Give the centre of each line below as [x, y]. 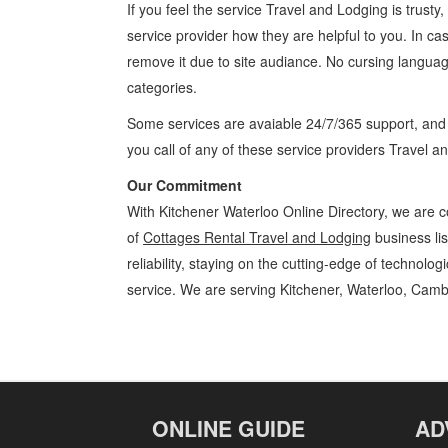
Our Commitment [184, 185]
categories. [162, 87]
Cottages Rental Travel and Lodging [257, 237]
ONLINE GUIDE [228, 428]
